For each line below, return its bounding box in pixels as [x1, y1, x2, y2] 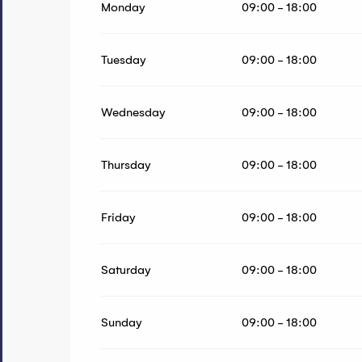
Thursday [101, 158, 152, 173]
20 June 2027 [274, 10, 352, 25]
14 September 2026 [134, 10, 249, 25]
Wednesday [101, 105, 166, 120]
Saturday [101, 263, 152, 278]
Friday [101, 210, 137, 225]
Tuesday [101, 53, 147, 68]
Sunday [101, 315, 143, 330]
